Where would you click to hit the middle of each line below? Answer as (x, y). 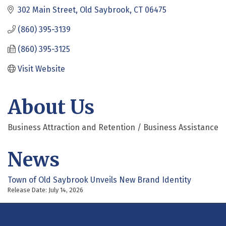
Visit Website (41, 69)
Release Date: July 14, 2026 (45, 190)
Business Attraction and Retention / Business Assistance (113, 127)
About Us (51, 107)
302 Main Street (47, 10)
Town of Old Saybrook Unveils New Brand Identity (99, 180)
